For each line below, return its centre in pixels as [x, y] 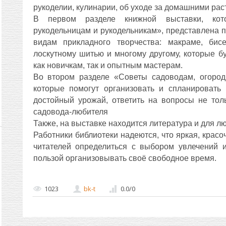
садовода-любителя [70, 112]
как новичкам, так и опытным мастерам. [108, 65]
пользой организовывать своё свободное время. [125, 158]
